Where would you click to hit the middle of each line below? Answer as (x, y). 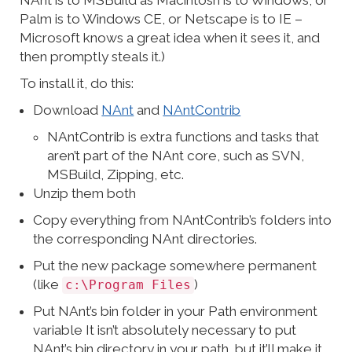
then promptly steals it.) (92, 57)
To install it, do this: (77, 84)
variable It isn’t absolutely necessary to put (165, 330)
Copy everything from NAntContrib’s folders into (183, 220)
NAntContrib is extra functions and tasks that (183, 137)
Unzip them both (85, 194)
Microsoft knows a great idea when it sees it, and (170, 38)
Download (68, 110)
